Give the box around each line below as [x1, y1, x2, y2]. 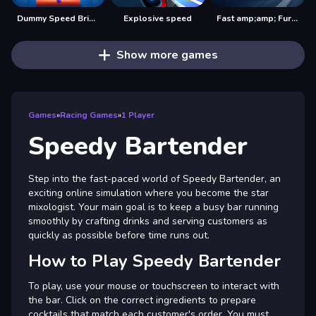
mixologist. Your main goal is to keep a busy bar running [28, 200, 279, 214]
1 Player [121, 109, 154, 121]
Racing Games [60, 109, 118, 121]
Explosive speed [123, 12, 193, 24]
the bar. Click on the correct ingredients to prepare [28, 293, 256, 307]
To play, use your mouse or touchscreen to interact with [28, 279, 279, 293]
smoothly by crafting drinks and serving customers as [28, 214, 267, 228]
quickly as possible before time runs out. [28, 228, 209, 242]
